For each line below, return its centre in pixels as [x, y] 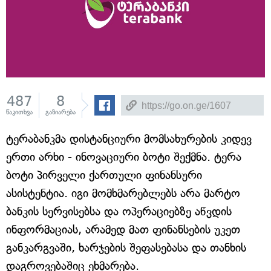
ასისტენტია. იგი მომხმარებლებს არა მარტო [123, 193]
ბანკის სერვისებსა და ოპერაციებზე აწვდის [119, 211]
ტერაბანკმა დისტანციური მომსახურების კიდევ [129, 139]
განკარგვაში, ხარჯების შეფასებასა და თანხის [126, 248]
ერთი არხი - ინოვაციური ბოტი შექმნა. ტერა [124, 157]
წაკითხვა [19, 112]
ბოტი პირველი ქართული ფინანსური [104, 175]
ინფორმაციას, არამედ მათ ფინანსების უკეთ [123, 230]
